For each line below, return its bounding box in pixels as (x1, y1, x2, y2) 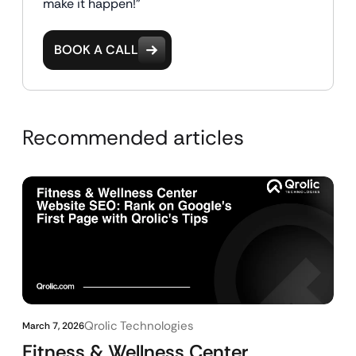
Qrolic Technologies (84, 318, 194, 334)
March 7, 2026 (22, 319, 84, 332)
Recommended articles (22, 124, 244, 151)
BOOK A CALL (54, 41, 138, 58)
